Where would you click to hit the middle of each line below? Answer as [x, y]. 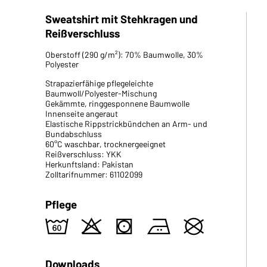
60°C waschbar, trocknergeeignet [105, 144]
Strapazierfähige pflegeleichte [99, 83]
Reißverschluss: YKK [83, 154]
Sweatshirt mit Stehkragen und [121, 19]
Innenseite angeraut [81, 114]
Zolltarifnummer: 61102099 [94, 174]
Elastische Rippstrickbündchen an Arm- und [126, 124]
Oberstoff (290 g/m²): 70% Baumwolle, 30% [124, 55]
